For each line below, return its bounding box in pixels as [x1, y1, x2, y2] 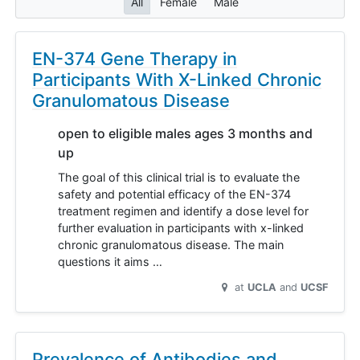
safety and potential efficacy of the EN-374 [58, 186, 291, 201]
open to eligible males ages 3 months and [58, 125, 313, 141]
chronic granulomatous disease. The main [58, 237, 284, 252]
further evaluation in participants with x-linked [58, 220, 304, 235]
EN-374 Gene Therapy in [32, 47, 237, 69]
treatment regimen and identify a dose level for [58, 203, 309, 218]
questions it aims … [58, 254, 162, 268]
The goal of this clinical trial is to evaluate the [58, 170, 300, 184]
